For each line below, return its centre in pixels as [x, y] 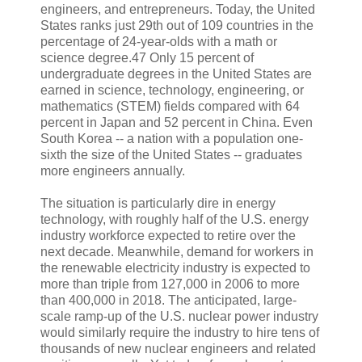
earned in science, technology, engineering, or [172, 90]
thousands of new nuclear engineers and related [178, 349]
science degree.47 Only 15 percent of [147, 58]
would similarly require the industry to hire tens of [180, 333]
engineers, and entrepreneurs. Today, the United [178, 10]
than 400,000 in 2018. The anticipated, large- [168, 301]
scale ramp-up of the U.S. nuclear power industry [179, 317]
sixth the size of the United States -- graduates [171, 155]
